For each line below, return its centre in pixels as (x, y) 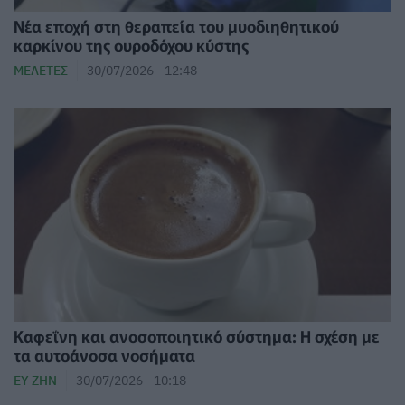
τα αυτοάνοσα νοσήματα (104, 354)
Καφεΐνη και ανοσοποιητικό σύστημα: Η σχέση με (197, 335)
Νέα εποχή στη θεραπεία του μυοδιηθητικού (176, 26)
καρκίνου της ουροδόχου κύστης (131, 45)
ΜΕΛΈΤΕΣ (41, 71)
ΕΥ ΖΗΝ (35, 380)
